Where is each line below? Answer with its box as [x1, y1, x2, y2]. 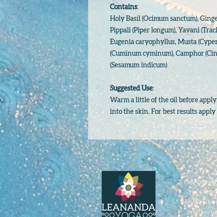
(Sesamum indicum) [110, 62, 169, 69]
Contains [110, 4, 137, 11]
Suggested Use [110, 85, 153, 92]
